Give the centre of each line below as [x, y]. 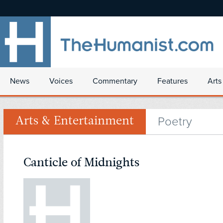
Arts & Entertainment [75, 122]
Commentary [115, 81]
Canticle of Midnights [81, 163]
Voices [61, 81]
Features [172, 81]
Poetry [175, 122]
